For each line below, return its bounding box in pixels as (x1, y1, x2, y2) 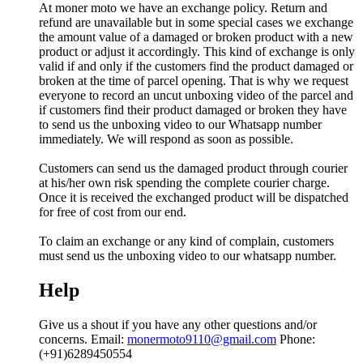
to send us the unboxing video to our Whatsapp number (39, 117, 322, 131)
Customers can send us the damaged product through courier (39, 160, 348, 175)
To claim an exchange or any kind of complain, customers (39, 233, 334, 248)
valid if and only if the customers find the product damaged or (39, 58, 353, 73)
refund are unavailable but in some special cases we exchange (39, 15, 353, 29)
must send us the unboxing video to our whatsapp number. (39, 248, 336, 263)
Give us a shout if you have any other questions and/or (39, 317, 317, 331)
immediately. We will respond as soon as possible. (39, 131, 293, 146)
